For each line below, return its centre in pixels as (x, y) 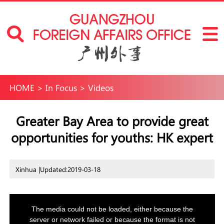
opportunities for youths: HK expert (112, 137)
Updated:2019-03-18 (70, 169)
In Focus (61, 87)
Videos (100, 87)
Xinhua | (27, 169)
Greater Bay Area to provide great (112, 120)
